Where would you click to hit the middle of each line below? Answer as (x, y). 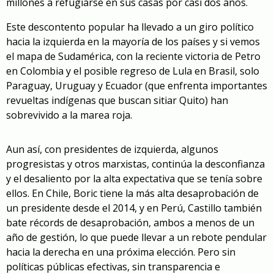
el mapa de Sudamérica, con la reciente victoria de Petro (133, 57)
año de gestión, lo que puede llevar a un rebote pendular (136, 238)
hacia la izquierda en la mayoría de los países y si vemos (133, 42)
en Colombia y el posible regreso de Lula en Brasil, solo (133, 71)
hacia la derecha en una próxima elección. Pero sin (121, 252)
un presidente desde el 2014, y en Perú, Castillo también (134, 208)
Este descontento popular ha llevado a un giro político (130, 27)
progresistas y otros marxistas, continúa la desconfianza (135, 164)
